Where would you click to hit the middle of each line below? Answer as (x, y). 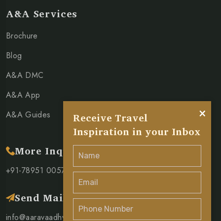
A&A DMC (25, 75)
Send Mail (41, 198)
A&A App (23, 95)
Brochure (22, 36)
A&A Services (42, 14)
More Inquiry (50, 151)
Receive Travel (110, 118)
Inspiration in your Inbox (137, 131)
